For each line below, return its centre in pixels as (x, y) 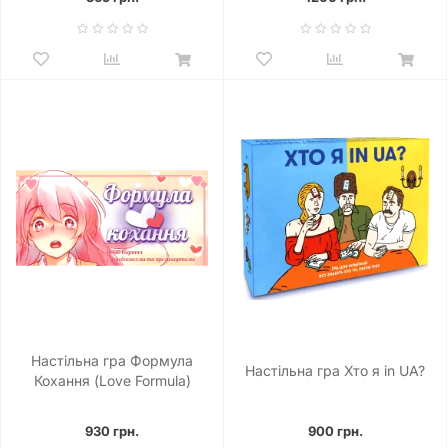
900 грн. (335, 431)
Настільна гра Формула (112, 360)
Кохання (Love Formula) (112, 380)
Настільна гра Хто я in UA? (335, 370)
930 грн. (112, 431)
